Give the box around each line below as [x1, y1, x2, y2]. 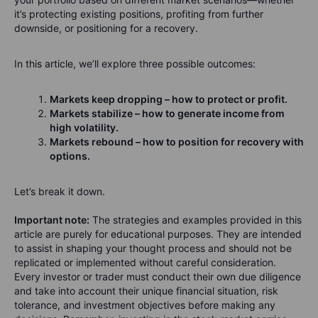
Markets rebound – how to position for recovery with [50, 136, 304, 148]
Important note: [14, 214, 89, 226]
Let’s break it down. [14, 185, 105, 198]
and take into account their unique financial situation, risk [14, 285, 278, 297]
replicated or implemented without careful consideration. [14, 256, 276, 269]
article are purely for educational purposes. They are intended [14, 228, 302, 241]
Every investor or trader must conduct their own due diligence [14, 270, 301, 283]
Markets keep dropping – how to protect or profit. [50, 93, 287, 106]
